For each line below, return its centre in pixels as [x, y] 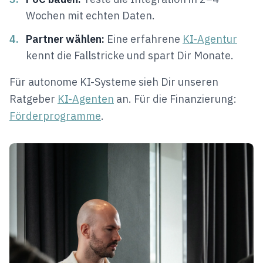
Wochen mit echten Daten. [90, 16]
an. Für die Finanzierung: [175, 99]
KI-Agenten [86, 99]
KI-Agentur [210, 39]
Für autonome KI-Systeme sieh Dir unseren [114, 82]
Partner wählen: [65, 39]
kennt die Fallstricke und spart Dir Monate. [130, 55]
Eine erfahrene [142, 39]
